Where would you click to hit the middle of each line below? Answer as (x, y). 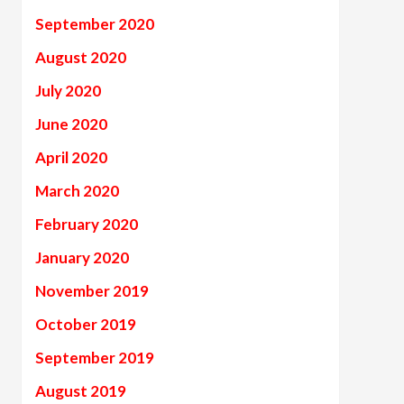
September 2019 (94, 358)
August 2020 (80, 57)
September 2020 (94, 24)
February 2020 (86, 224)
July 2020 (68, 91)
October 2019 (85, 324)
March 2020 (77, 191)
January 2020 (82, 257)
